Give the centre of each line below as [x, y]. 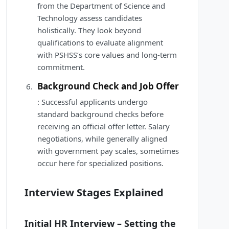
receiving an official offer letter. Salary [104, 127]
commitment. [61, 67]
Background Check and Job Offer [108, 86]
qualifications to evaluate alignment [100, 43]
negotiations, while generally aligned [102, 139]
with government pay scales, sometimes [108, 151]
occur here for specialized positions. [100, 163]
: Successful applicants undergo [93, 102]
